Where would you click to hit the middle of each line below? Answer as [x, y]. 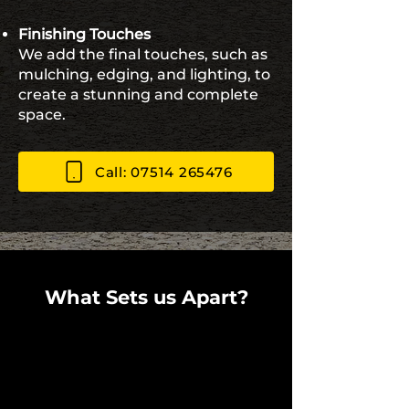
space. [42, 115]
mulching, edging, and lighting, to [144, 74]
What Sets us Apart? [146, 297]
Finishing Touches [84, 34]
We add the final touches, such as [143, 54]
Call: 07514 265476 [163, 172]
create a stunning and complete [138, 94]
